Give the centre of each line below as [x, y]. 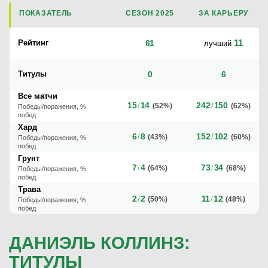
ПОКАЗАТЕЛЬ [46, 13]
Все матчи [38, 96]
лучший [219, 43]
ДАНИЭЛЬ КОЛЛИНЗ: [100, 243]
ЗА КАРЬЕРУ [223, 13]
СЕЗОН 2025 [150, 13]
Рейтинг [33, 43]
